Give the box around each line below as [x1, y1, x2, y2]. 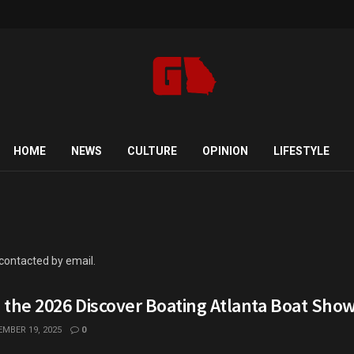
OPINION [201, 145, 248, 157]
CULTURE [126, 145, 177, 157]
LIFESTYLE [273, 145, 330, 157]
